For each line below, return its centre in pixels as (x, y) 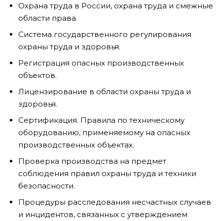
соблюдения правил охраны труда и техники (107, 173)
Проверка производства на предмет (92, 161)
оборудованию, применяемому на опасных (104, 132)
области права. (48, 18)
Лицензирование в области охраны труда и (105, 91)
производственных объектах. (76, 145)
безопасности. (47, 185)
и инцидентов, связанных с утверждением (103, 214)
